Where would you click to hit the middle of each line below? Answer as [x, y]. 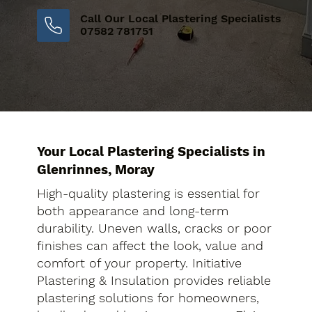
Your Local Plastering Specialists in [151, 152]
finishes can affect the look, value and [150, 246]
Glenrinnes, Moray [96, 170]
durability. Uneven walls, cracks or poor [155, 228]
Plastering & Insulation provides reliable [154, 281]
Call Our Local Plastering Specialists [181, 18]
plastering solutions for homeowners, [148, 298]
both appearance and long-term [133, 211]
